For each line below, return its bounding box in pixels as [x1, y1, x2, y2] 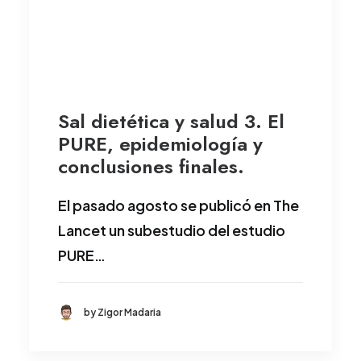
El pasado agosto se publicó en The [58, 196, 299, 215]
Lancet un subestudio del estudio [58, 221, 285, 240]
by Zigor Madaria [84, 306, 161, 319]
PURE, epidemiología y [58, 130, 263, 159]
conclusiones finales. [58, 152, 244, 181]
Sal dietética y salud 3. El [58, 107, 284, 136]
